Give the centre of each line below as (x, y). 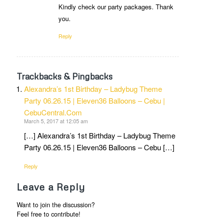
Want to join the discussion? (55, 205)
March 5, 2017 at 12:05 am (56, 121)
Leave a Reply (51, 187)
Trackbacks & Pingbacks (64, 76)
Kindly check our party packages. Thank (116, 6)
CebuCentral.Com (53, 112)
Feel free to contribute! (48, 214)
